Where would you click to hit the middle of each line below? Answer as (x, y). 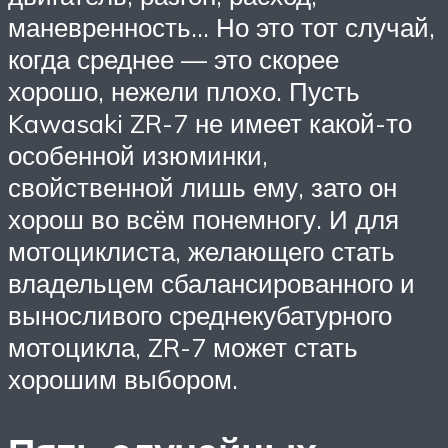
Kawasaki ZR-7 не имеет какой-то (210, 123)
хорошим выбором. (123, 379)
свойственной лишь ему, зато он (202, 187)
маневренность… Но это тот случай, (221, 27)
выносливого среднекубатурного (200, 315)
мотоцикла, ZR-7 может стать (183, 347)
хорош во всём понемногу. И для (203, 219)
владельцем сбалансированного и (211, 283)
